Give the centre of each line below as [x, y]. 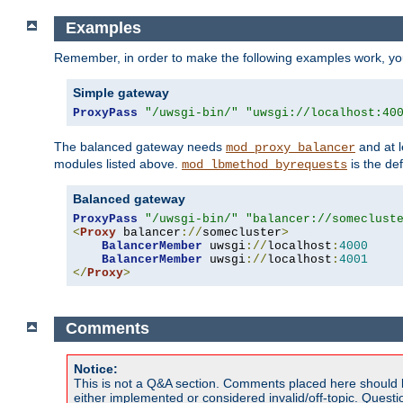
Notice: [96, 369]
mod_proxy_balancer [291, 147]
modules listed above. [118, 163]
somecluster [242, 232]
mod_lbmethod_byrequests [264, 164]
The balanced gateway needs [140, 146]
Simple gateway [121, 92]
